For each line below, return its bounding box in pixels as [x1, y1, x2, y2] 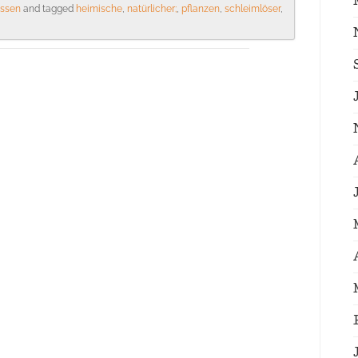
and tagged [21, 3, 76, 14]
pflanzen [181, 3, 220, 14]
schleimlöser [225, 3, 280, 14]
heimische [76, 3, 122, 14]
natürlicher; [127, 3, 177, 14]
